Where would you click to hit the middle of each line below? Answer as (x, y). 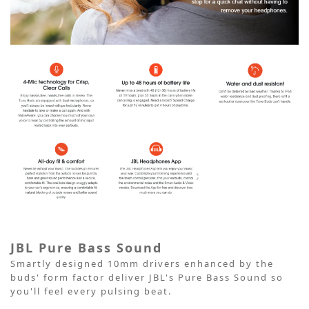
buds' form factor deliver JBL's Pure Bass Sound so (147, 277)
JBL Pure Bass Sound (86, 247)
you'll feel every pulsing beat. (91, 291)
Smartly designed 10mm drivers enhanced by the (142, 263)
